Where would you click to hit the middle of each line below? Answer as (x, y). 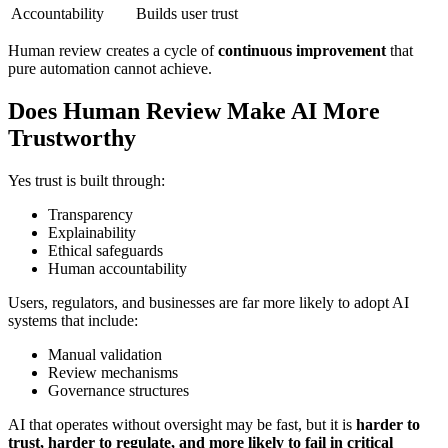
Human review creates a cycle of (113, 51)
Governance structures (118, 390)
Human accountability (117, 268)
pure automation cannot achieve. (110, 69)
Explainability (92, 232)
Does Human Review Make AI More (194, 111)
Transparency (90, 214)
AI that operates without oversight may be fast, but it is (182, 424)
